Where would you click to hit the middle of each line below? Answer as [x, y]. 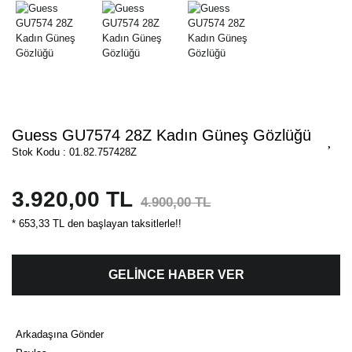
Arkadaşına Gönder [60, 335]
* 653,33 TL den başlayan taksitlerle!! [97, 224]
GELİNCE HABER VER [176, 275]
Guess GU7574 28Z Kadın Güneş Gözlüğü [161, 136]
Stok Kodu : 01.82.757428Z [74, 152]
